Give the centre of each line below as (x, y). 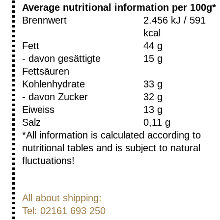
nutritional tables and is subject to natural (111, 148)
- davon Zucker (55, 97)
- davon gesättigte (61, 59)
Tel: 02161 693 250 (64, 211)
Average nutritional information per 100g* (119, 8)
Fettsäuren (45, 71)
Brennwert (44, 20)
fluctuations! (48, 161)
